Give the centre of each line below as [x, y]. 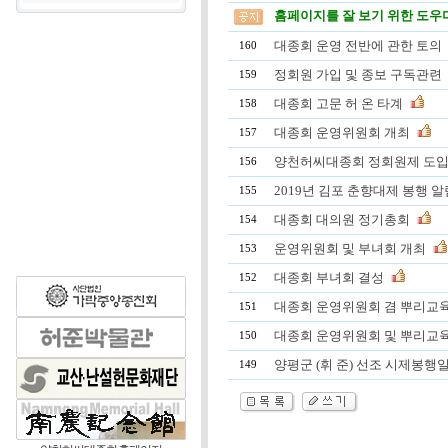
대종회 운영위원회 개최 [342, 132]
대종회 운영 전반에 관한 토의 [358, 45]
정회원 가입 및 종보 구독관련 [358, 74]
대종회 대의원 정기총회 [342, 219]
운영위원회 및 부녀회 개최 [350, 248]
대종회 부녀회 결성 [329, 277]
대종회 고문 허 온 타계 [338, 103]
